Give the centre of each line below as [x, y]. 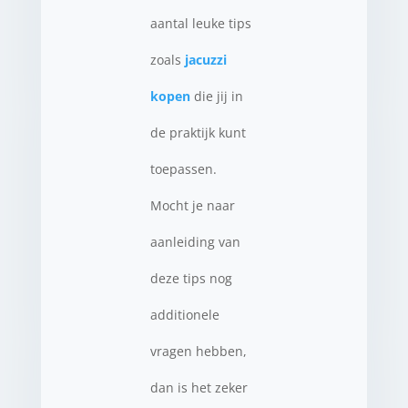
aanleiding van [195, 242]
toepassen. [183, 169]
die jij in [216, 96]
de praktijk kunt [198, 133]
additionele [184, 315]
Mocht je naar [192, 205]
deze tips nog [191, 278]
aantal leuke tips [200, 23]
